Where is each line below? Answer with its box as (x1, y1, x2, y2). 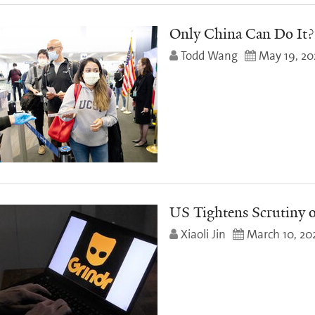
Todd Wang (181, 47, 238, 63)
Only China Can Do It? (169, 24, 314, 43)
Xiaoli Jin (181, 226, 226, 243)
